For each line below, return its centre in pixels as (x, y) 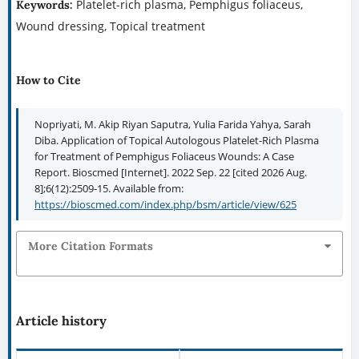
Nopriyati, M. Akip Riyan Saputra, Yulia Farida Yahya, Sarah (172, 125)
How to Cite (48, 81)
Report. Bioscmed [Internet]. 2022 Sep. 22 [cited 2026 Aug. (170, 173)
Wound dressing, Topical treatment (110, 26)
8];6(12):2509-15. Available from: (109, 189)
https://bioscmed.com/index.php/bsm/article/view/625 (165, 205)
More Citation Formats (90, 246)
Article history (61, 321)
